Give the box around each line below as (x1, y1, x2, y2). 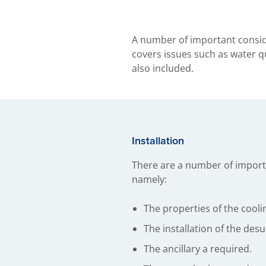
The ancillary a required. (144, 242, 252, 255)
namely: (132, 173, 167, 186)
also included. (132, 62, 194, 75)
